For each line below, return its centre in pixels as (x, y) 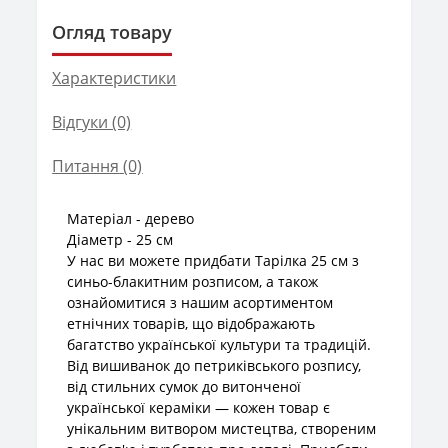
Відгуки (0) (92, 121)
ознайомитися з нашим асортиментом (200, 302)
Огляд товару (112, 31)
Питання (86, 165)
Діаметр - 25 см (120, 239)
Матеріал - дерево (131, 218)
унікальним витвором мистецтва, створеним (222, 428)
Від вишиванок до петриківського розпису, (214, 365)
